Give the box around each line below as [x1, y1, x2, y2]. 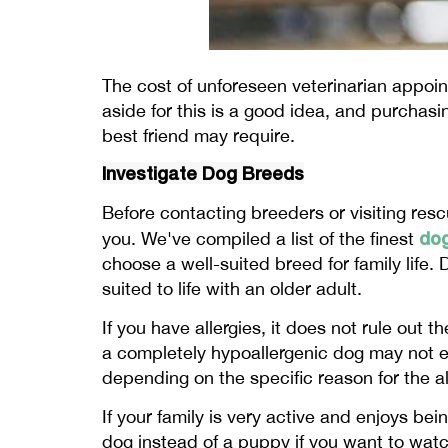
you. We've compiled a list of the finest [102, 228, 419, 250]
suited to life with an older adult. [102, 278, 362, 300]
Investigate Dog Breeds [102, 162, 304, 185]
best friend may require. [102, 125, 295, 147]
